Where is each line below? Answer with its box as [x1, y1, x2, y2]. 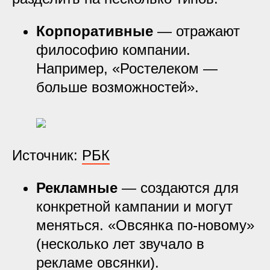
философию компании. [36, 42, 190, 58]
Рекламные [36, 180, 118, 196]
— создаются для [118, 180, 239, 196]
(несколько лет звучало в [36, 236, 204, 252]
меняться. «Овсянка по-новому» [36, 217, 254, 233]
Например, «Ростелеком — [36, 60, 218, 77]
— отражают [153, 23, 240, 39]
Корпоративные [36, 23, 153, 39]
